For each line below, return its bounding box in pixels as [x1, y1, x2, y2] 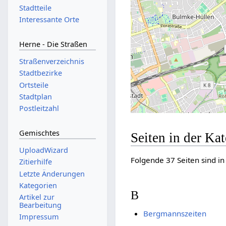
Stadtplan [19, 91, 52, 101]
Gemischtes [19, 128, 60, 138]
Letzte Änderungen [19, 168, 85, 179]
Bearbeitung [19, 200, 62, 210]
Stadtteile [19, 3, 51, 13]
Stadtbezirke [19, 68, 62, 78]
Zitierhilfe [19, 157, 52, 167]
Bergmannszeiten [143, 208, 206, 219]
